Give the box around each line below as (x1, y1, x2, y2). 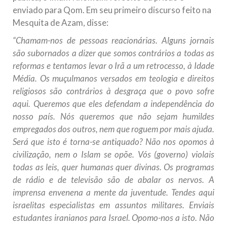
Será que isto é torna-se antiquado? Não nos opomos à (13, 136, 214, 147)
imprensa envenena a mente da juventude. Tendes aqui (13, 187, 214, 198)
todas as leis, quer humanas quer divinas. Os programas (13, 162, 214, 173)
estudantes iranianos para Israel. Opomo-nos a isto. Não (13, 212, 214, 223)
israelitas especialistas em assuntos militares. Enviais (13, 200, 214, 211)
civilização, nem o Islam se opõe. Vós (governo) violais (13, 149, 214, 160)
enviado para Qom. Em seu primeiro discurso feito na (13, 5, 211, 16)
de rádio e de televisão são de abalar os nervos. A (13, 174, 214, 185)
